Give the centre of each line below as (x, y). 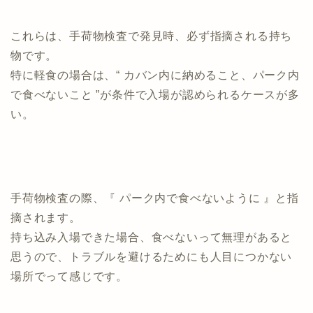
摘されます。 (46, 217)
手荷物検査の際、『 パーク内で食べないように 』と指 (155, 198)
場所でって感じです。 (69, 276)
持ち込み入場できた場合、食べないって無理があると (152, 237)
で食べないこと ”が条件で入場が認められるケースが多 (155, 94)
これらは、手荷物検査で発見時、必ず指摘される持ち (152, 36)
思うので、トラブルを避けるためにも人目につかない (152, 256)
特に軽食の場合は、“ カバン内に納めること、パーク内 (155, 75)
